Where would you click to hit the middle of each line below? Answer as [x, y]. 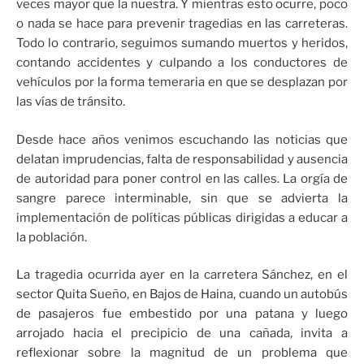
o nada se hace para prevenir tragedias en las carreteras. [182, 24]
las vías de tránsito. [71, 102]
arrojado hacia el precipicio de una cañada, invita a [182, 334]
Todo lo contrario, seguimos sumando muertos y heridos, [182, 43]
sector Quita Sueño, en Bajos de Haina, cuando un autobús [182, 295]
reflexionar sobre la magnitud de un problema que [182, 353]
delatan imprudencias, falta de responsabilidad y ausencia [182, 159]
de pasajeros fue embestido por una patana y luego [182, 314]
